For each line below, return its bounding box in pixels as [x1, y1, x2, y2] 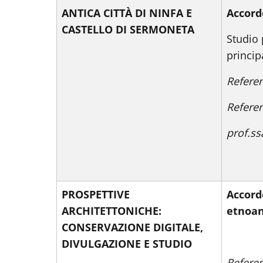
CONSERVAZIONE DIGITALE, [62, 220, 203, 234]
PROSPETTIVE [62, 187, 130, 201]
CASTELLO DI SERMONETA [62, 22, 194, 36]
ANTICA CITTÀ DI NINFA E [62, 6, 192, 20]
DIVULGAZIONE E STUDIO [62, 237, 192, 251]
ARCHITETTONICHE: [62, 204, 161, 218]
